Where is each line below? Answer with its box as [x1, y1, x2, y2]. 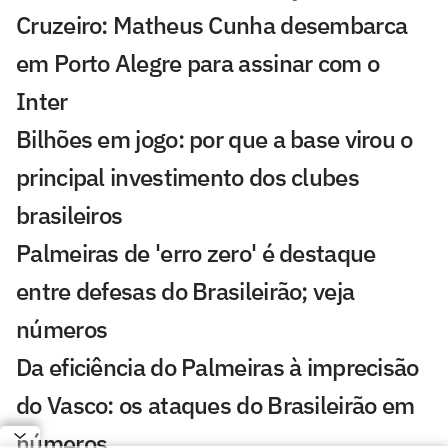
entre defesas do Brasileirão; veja [16, 275, 355, 308]
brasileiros [16, 199, 123, 232]
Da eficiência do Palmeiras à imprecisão [16, 351, 419, 384]
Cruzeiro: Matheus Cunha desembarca [16, 9, 408, 42]
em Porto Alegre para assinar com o [16, 47, 380, 80]
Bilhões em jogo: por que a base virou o [16, 123, 413, 156]
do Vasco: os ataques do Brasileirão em [16, 389, 415, 422]
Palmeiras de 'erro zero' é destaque [16, 237, 376, 270]
